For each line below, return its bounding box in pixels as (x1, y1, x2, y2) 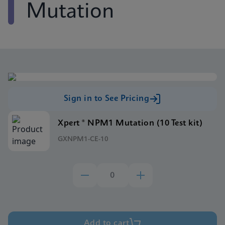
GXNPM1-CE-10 (58, 136, 109, 143)
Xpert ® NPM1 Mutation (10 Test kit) (58, 119, 202, 128)
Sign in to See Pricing (63, 94, 150, 103)
